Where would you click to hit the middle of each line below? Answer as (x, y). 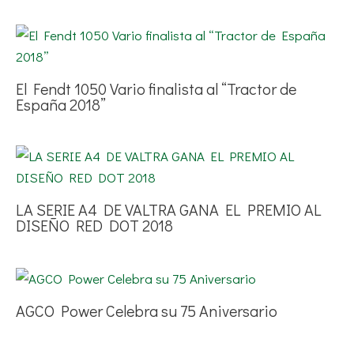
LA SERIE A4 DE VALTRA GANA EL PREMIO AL (169, 209)
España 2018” (61, 104)
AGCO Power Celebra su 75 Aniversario (147, 311)
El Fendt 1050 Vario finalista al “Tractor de (156, 88)
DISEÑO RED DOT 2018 (94, 225)
